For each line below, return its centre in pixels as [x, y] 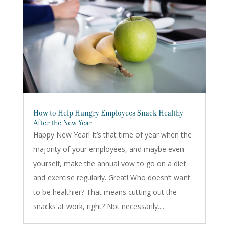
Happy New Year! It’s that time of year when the [112, 135]
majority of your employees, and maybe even [108, 149]
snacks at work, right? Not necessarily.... [98, 207]
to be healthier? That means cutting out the [105, 192]
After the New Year [62, 123]
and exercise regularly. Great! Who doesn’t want [111, 178]
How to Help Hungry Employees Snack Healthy [108, 113]
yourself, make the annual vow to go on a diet [109, 164]
